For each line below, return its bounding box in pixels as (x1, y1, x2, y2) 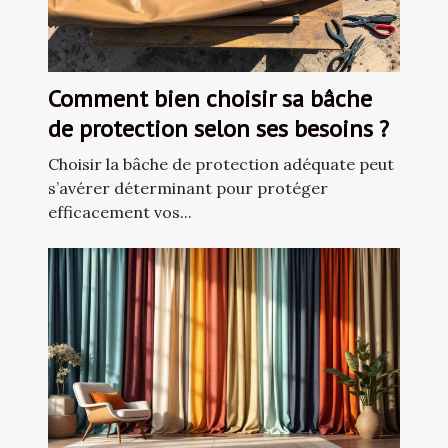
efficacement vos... (48, 202, 192, 223)
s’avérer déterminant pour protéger (48, 178, 328, 199)
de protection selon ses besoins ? (48, 113, 389, 145)
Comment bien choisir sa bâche (48, 83, 372, 115)
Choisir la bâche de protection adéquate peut (48, 154, 394, 175)
